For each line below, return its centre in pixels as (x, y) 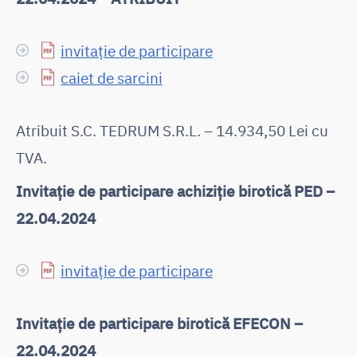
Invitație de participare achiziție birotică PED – (175, 190)
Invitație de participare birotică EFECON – (159, 323)
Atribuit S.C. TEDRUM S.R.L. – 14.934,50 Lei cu (172, 130)
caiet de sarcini (112, 77)
